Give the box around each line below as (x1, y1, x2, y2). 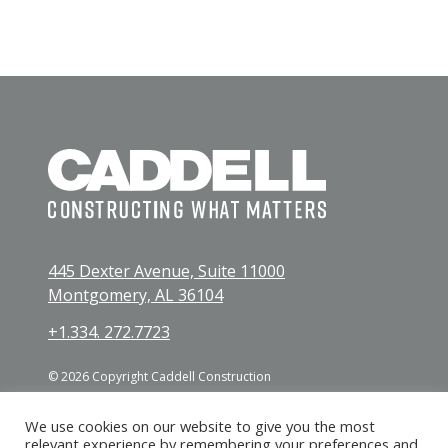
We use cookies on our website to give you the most (25, 416, 375, 436)
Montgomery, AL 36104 (48, 283, 223, 306)
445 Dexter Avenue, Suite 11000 (48, 259, 285, 282)
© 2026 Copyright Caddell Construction (48, 367, 271, 385)
